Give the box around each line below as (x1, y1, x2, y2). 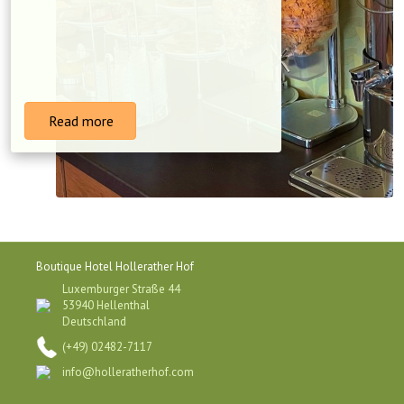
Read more (45, 112, 114, 130)
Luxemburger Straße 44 (62, 281, 180, 297)
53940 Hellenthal (62, 298, 150, 313)
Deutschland (62, 314, 126, 329)
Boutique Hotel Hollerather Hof (36, 259, 194, 274)
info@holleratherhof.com (62, 364, 194, 380)
